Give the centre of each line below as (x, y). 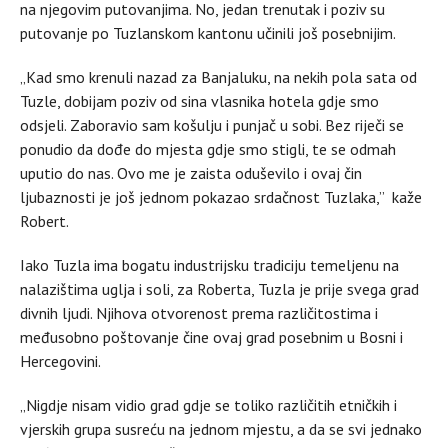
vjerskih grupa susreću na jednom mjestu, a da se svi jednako (221, 428)
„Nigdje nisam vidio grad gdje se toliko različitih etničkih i (208, 404)
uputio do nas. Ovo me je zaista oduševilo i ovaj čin (191, 172)
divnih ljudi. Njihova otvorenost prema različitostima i (199, 312)
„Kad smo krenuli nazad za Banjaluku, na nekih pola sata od (218, 76)
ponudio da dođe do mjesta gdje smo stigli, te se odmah (208, 148)
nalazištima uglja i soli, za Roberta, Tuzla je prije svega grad (219, 288)
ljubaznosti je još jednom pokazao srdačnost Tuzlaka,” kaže (221, 196)
